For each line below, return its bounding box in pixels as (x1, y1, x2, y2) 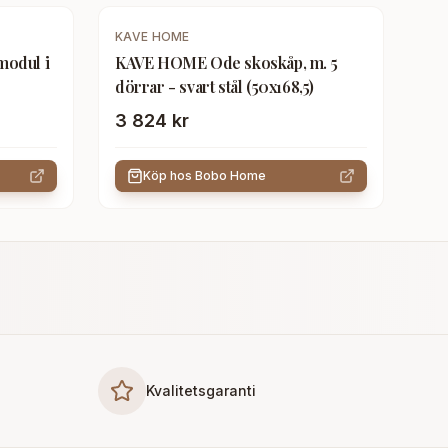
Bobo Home (195, 168, 266, 183)
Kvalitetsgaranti (146, 382, 256, 399)
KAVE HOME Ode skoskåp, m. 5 (115, 52, 338, 73)
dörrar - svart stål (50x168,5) (115, 76, 314, 97)
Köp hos (143, 168, 195, 183)
